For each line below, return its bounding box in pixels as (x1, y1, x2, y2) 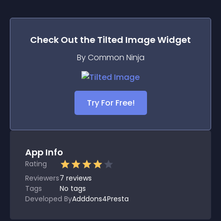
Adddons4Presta (72, 194, 129, 204)
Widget (155, 34, 191, 46)
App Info (25, 146, 63, 158)
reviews (66, 173, 92, 183)
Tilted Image (97, 34, 155, 46)
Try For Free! (86, 97, 135, 109)
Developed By (25, 194, 72, 204)
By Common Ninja (76, 52, 145, 63)
